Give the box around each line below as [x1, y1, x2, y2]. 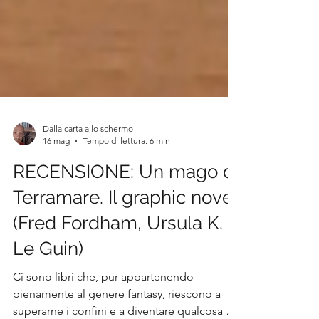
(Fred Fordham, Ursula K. [13, 244, 223, 266]
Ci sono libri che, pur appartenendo [13, 302, 194, 315]
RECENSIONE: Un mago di [13, 193, 239, 214]
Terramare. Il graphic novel [13, 219, 237, 240]
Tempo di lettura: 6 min [83, 167, 170, 178]
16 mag [43, 167, 70, 178]
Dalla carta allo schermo [43, 155, 133, 166]
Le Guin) [13, 270, 83, 291]
